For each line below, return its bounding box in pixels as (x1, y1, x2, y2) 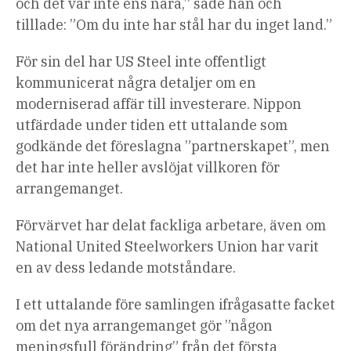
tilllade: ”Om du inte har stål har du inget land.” (16, 16, 332, 34)
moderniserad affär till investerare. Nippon (16, 95, 302, 114)
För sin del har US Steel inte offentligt (16, 52, 266, 71)
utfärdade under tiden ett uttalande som (16, 116, 288, 135)
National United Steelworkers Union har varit (16, 237, 319, 256)
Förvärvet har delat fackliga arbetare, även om (16, 216, 326, 235)
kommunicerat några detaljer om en (16, 74, 256, 92)
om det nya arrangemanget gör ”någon (16, 317, 273, 335)
